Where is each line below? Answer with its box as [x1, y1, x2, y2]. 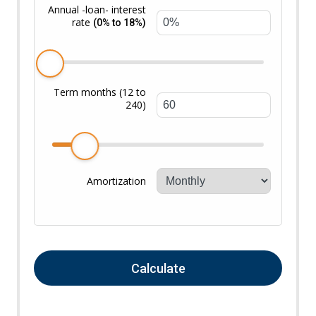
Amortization [87, 174, 147, 188]
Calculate [130, 260, 186, 276]
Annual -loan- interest [48, 3, 147, 16]
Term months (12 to [54, 85, 147, 99]
